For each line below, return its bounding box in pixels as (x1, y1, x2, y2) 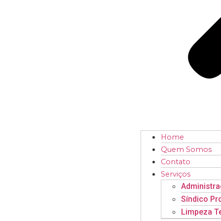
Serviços (161, 170, 191, 179)
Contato (161, 157, 191, 166)
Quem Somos (161, 145, 212, 154)
